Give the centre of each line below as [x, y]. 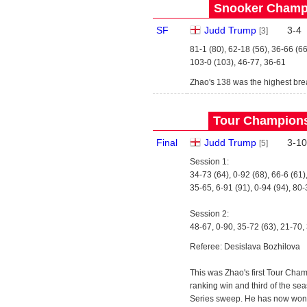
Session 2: [209, 214]
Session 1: [209, 162]
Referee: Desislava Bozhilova [245, 247]
